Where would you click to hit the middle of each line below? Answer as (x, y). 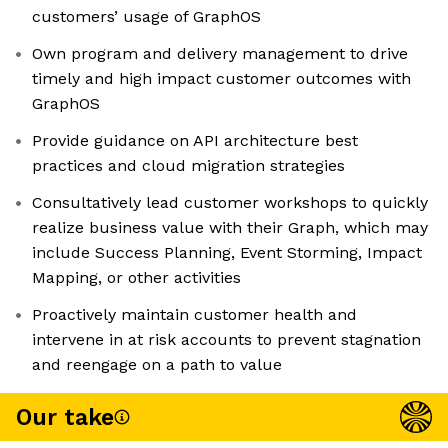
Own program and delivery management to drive (220, 54)
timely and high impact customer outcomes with (221, 79)
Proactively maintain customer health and (194, 315)
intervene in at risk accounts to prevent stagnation (226, 340)
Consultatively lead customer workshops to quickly (230, 203)
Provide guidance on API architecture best (195, 141)
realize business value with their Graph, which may (230, 228)
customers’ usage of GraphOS (146, 17)
